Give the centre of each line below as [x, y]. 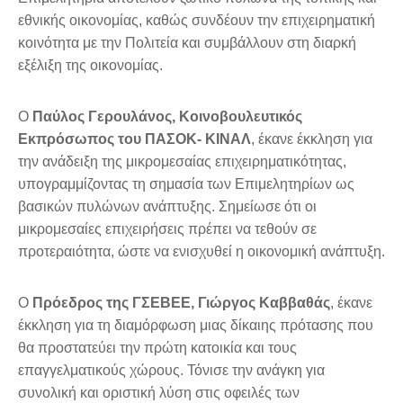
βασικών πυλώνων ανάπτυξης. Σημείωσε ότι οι [167, 207]
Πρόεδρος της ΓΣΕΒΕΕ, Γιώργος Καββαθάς [181, 303]
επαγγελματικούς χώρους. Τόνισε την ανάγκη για [171, 371]
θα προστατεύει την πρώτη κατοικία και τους [157, 348]
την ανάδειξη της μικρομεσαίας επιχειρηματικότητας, [182, 162]
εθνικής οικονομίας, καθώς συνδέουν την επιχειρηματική [197, 21]
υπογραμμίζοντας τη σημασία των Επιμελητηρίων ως [186, 184]
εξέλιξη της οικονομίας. [90, 66]
